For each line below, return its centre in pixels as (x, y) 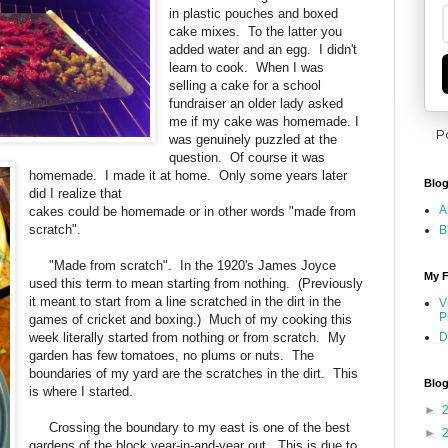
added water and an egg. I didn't (263, 49)
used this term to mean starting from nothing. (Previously (196, 283)
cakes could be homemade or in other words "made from (193, 211)
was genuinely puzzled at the (253, 139)
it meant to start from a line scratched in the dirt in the (185, 301)
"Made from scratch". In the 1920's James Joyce (183, 265)
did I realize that (76, 193)
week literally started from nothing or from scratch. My (188, 337)
